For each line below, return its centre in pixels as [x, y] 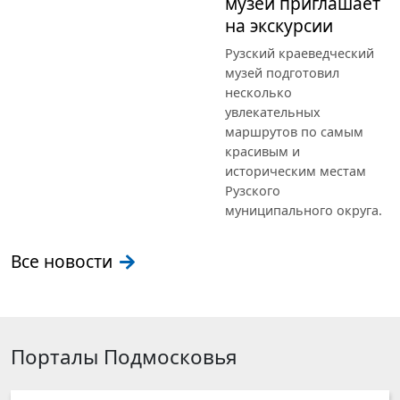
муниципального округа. [304, 211]
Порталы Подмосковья [124, 357]
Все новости [64, 262]
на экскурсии [279, 26]
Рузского [253, 191]
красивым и [262, 152]
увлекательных [273, 112]
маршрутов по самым [294, 132]
